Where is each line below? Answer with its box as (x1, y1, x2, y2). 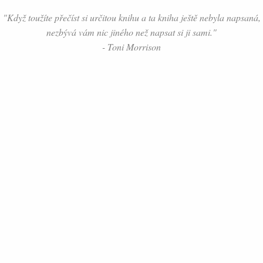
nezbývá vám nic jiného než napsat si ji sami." (46, 26, 217, 39)
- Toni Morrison (102, 41, 161, 53)
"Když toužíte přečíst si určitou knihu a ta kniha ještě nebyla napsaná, (2, 11, 261, 24)
